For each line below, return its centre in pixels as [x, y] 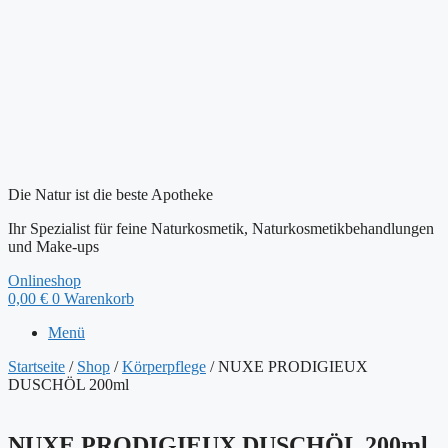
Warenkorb [99, 298]
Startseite [36, 366]
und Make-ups [53, 246]
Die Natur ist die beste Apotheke [110, 194]
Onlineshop [44, 280]
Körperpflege [164, 366]
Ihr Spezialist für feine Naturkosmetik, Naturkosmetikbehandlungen [221, 228]
